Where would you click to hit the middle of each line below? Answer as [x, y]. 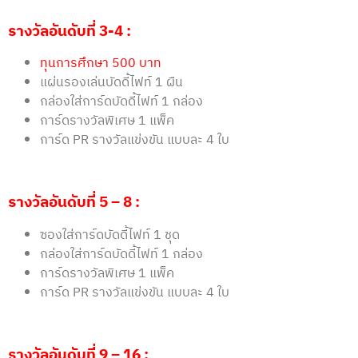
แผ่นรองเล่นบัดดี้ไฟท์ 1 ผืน [111, 83]
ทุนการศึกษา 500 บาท [101, 64]
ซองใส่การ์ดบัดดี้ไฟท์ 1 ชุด [110, 235]
